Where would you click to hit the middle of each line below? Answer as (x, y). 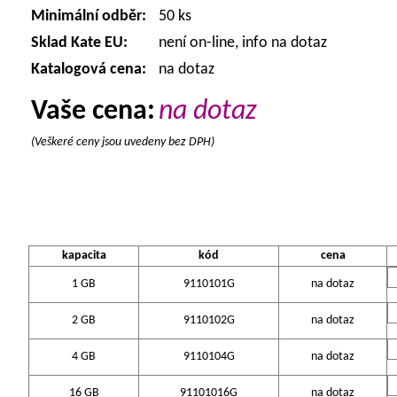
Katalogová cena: (89, 70)
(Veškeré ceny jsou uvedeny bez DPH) (123, 142)
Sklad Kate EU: (79, 43)
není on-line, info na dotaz (243, 43)
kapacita (84, 256)
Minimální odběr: (89, 16)
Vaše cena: (93, 112)
